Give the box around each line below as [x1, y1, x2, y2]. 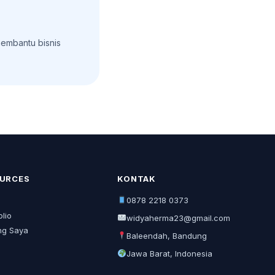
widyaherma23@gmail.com [126, 213, 231, 223]
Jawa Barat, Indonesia [126, 249, 213, 258]
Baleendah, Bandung [126, 231, 207, 241]
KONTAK [117, 174, 156, 184]
